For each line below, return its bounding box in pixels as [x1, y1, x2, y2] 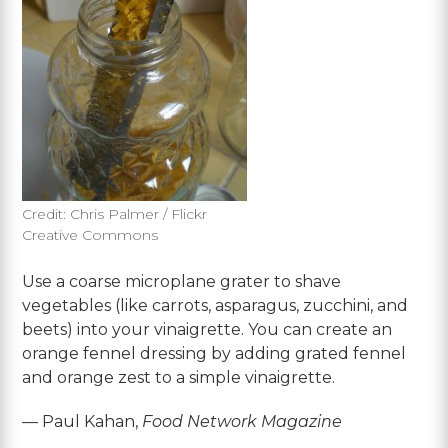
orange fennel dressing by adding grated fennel [22, 343, 407, 363]
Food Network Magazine [142, 411, 343, 431]
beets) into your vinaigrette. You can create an [22, 319, 393, 339]
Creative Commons [22, 225, 159, 244]
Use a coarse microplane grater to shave [22, 271, 342, 291]
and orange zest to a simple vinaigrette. [22, 367, 336, 387]
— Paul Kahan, [22, 411, 143, 431]
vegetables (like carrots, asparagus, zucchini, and [22, 295, 409, 315]
